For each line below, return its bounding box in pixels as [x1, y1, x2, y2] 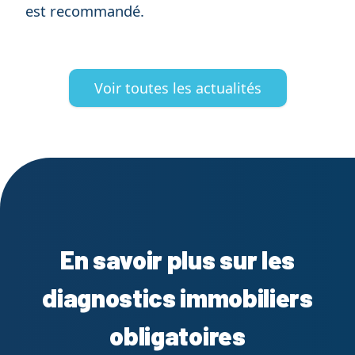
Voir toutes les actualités [94, 78, 261, 98]
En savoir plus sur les [60, 244, 295, 275]
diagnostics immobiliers [42, 282, 313, 313]
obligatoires [109, 320, 246, 351]
